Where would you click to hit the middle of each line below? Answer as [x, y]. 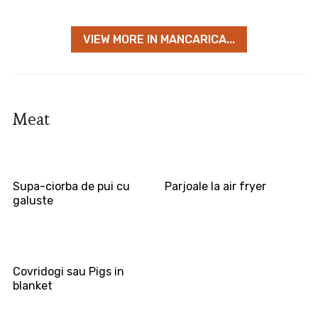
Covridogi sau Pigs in [68, 272]
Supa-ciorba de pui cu [71, 187]
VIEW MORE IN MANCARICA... [159, 40]
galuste [33, 201]
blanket [32, 286]
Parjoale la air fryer [216, 187]
